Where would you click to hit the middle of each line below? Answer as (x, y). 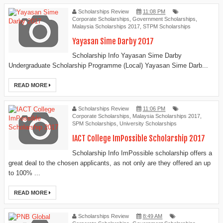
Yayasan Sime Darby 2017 (113, 41)
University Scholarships (148, 124)
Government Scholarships (164, 19)
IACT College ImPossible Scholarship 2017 (139, 139)
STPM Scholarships (167, 26)
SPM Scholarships (94, 124)
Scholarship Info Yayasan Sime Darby (127, 56)
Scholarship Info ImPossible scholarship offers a (142, 153)
